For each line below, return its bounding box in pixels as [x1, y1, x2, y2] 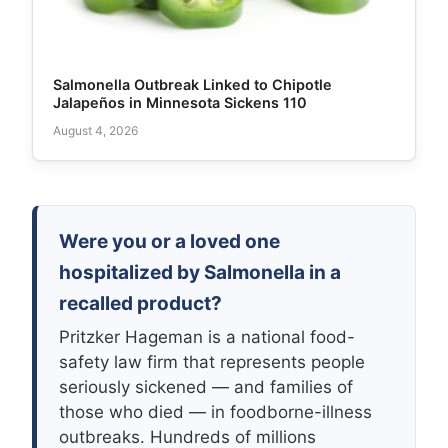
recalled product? [59, 292, 222, 316]
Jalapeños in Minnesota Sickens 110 [53, 93, 307, 111]
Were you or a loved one [59, 230, 280, 254]
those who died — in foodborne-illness [59, 402, 372, 423]
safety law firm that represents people [59, 352, 365, 373]
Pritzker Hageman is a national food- [59, 327, 355, 348]
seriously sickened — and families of [59, 377, 353, 398]
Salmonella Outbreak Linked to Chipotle [53, 75, 332, 93]
